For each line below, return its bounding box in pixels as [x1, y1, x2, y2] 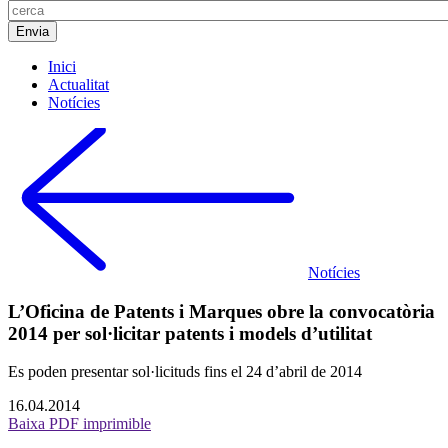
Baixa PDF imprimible [8, 415, 151, 433]
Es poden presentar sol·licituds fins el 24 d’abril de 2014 [8, 363, 362, 381]
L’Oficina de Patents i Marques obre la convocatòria [8, 300, 435, 322]
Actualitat [48, 76, 109, 93]
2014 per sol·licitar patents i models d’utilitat [8, 322, 372, 344]
